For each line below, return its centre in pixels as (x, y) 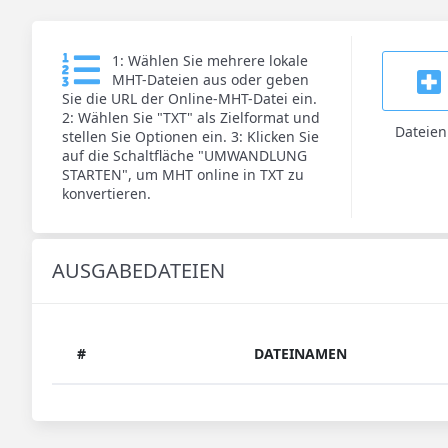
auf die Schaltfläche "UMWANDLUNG (184, 155)
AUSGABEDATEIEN (138, 270)
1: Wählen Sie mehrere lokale (210, 60)
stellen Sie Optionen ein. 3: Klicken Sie (190, 136)
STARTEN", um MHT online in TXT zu (183, 174)
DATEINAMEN (300, 353)
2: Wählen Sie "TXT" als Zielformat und (191, 117)
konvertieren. (106, 193)
